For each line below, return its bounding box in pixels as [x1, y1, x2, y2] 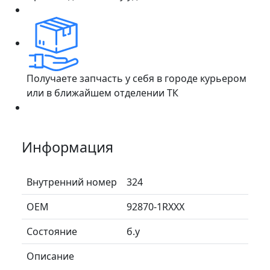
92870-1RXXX [127, 199, 184, 213]
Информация [22, 137, 113, 157]
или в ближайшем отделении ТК [27, 86, 178, 99]
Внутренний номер [27, 175, 117, 189]
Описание [27, 249, 74, 263]
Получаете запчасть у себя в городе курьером [27, 71, 246, 85]
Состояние [27, 224, 77, 238]
